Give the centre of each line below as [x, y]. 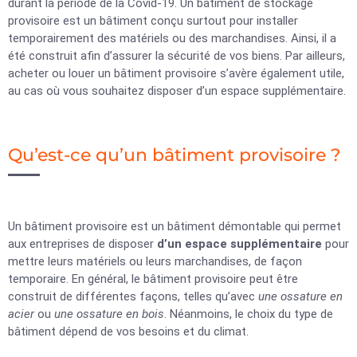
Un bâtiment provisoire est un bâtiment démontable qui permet [175, 226]
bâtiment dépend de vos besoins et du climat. [130, 331]
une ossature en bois [109, 314]
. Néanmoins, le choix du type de [249, 314]
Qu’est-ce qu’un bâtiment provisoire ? [175, 155]
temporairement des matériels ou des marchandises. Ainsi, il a [172, 38]
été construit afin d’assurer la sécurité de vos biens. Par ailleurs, [177, 56]
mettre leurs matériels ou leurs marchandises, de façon [155, 261]
